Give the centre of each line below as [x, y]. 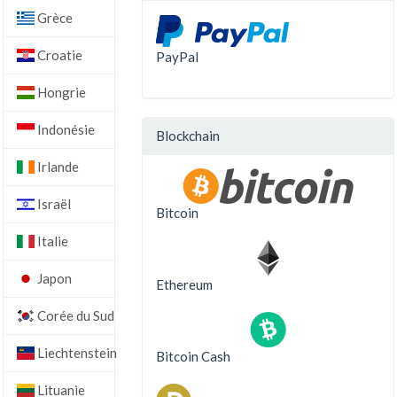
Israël [53, 203]
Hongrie [60, 92]
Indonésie [65, 129]
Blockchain [188, 136]
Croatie [58, 54]
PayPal [178, 57]
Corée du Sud [74, 315]
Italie [51, 241]
